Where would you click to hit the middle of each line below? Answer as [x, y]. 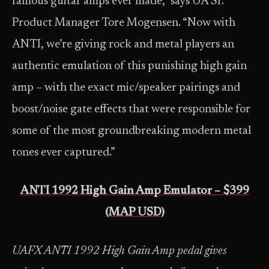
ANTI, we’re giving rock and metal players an [123, 45]
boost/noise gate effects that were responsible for [131, 110]
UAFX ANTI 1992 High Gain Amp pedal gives [119, 251]
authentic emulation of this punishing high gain [129, 66]
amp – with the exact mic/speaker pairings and [126, 88]
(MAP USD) [134, 213]
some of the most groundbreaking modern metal [131, 131]
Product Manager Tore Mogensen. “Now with [124, 23]
